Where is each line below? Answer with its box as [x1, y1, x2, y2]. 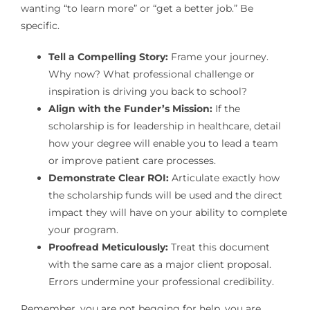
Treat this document [167, 241, 270, 254]
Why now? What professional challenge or [48, 68, 255, 81]
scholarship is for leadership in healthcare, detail [48, 120, 281, 133]
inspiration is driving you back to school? [48, 85, 247, 98]
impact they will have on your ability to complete [48, 206, 287, 219]
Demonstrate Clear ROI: [48, 172, 169, 185]
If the [212, 102, 240, 116]
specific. [20, 19, 60, 33]
